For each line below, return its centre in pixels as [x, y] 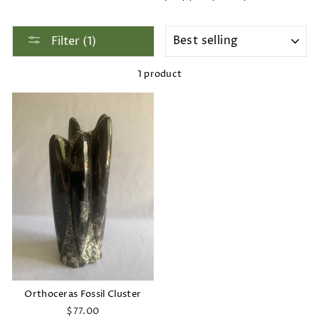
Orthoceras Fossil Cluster [83, 295]
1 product [159, 74]
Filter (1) [74, 41]
